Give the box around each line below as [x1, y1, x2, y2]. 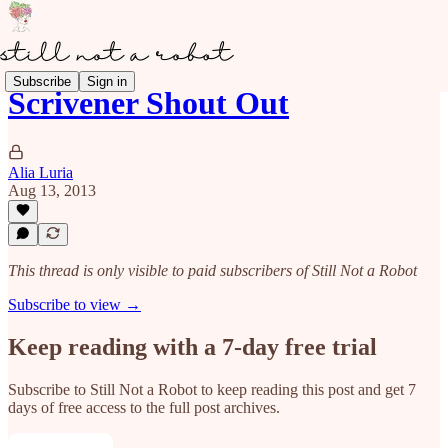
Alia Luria [8, 163, 73, 181]
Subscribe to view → [8, 296, 141, 313]
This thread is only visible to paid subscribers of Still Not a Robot [8, 262, 417, 279]
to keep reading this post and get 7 [197, 380, 416, 398]
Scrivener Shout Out [8, 85, 289, 122]
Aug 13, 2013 [8, 181, 96, 199]
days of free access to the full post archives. [8, 398, 280, 416]
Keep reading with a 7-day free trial [8, 333, 377, 360]
